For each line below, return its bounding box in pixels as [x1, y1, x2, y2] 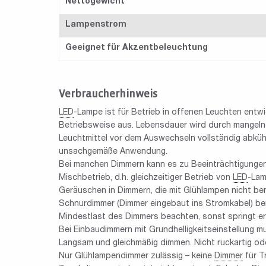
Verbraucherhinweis [59, 88, 157, 100]
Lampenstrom [65, 20, 126, 29]
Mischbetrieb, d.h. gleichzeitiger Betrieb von [59, 173, 233, 182]
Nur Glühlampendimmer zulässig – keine [59, 252, 214, 261]
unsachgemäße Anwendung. [59, 147, 167, 156]
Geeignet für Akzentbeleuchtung [65, 43, 208, 52]
